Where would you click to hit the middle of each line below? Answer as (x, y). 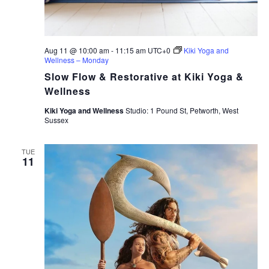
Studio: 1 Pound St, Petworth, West (182, 110)
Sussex (56, 120)
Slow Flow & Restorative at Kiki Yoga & (144, 77)
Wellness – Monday (76, 60)
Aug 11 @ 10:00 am (77, 50)
